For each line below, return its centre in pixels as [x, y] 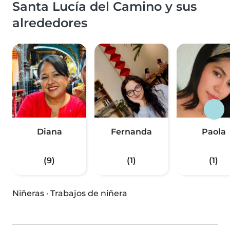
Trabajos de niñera [89, 194]
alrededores [50, 23]
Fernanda [131, 132]
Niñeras [28, 194]
